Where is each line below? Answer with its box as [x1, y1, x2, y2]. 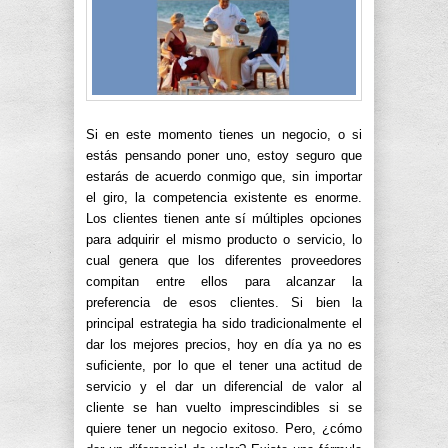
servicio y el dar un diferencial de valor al [86, 379, 362, 394]
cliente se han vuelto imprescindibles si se [86, 400, 362, 415]
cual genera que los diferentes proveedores [86, 253, 362, 268]
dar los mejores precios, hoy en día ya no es [86, 337, 362, 352]
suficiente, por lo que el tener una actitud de [86, 358, 362, 373]
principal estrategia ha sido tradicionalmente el [86, 316, 362, 331]
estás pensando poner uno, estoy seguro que [86, 148, 362, 163]
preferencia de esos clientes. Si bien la [86, 295, 362, 310]
